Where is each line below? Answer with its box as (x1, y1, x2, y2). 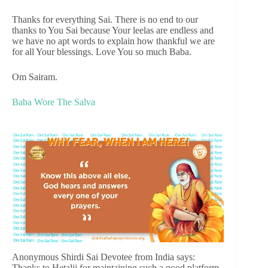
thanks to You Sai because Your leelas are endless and (12, 25, 214, 35)
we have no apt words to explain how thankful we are (12, 35, 215, 46)
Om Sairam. (12, 71, 57, 82)
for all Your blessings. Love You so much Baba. (12, 46, 191, 57)
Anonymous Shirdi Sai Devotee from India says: (12, 251, 195, 262)
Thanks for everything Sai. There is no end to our (12, 14, 198, 25)
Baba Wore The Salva (12, 96, 95, 107)
